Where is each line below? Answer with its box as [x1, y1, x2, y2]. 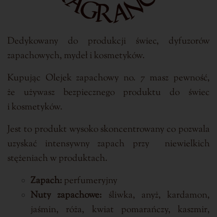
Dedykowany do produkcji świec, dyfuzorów [7, 35, 210, 48]
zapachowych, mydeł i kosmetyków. [7, 49, 145, 63]
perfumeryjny [62, 174, 117, 188]
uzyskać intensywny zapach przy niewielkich [7, 138, 210, 151]
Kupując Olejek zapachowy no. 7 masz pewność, [7, 72, 210, 85]
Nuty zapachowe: [31, 189, 108, 202]
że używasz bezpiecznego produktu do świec [7, 86, 210, 100]
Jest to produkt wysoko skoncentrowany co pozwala [7, 123, 210, 137]
